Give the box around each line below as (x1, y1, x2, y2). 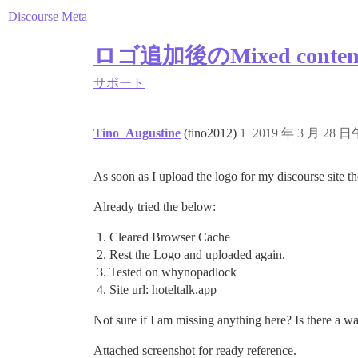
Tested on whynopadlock (109, 265, 237, 279)
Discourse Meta (8, 10, 87, 23)
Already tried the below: (93, 200, 216, 213)
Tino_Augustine (93, 126, 181, 140)
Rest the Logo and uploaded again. (109, 248, 285, 261)
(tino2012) (184, 126, 240, 140)
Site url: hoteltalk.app (109, 283, 217, 296)
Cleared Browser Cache (109, 230, 230, 244)
